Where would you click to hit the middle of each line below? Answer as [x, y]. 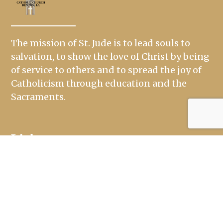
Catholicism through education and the [99, 83]
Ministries [46, 213]
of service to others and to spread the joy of [107, 70]
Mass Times [49, 185]
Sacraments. [39, 97]
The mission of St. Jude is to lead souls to [101, 43]
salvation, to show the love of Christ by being [111, 56]
